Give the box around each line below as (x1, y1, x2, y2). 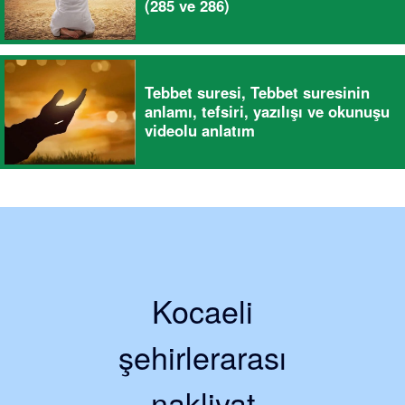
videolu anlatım (145, 119, 255, 142)
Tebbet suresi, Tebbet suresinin (145, 81, 370, 104)
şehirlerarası (118, 334, 287, 379)
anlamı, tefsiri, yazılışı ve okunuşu (145, 100, 390, 123)
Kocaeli (152, 287, 253, 333)
